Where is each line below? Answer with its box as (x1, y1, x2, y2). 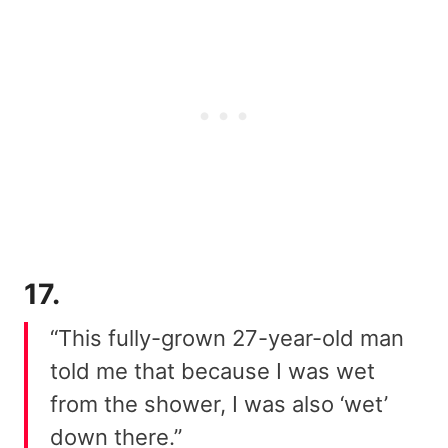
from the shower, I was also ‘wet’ (50, 391, 388, 418)
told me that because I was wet (50, 358, 375, 385)
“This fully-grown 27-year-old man (50, 325, 404, 352)
